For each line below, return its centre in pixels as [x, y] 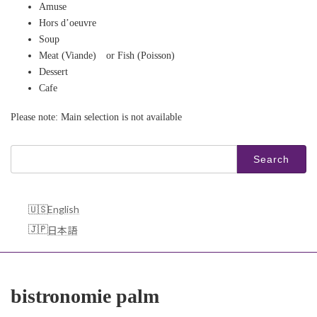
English [63, 209]
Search [25, 150]
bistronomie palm [85, 296]
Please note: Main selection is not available [96, 117]
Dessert [53, 71]
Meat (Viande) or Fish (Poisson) [107, 55]
